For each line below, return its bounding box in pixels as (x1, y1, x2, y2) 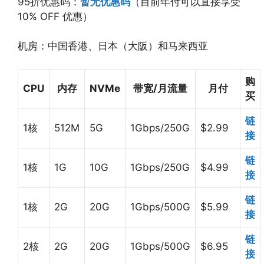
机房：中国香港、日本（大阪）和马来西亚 (18, 40, 208, 52)
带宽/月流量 (133, 82, 187, 94)
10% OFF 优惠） (18, 10, 93, 22)
